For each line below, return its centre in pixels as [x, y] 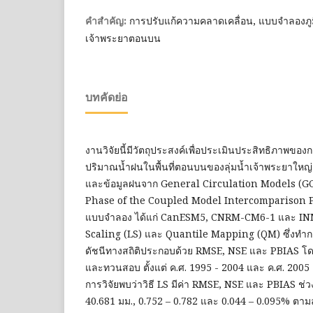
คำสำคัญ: [107, 21]
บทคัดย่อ [107, 97]
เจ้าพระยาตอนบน [123, 38]
